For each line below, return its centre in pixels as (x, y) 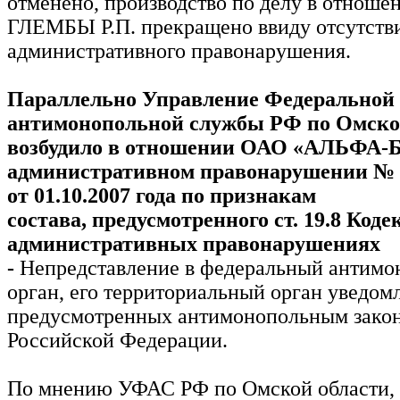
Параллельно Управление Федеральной (201, 99)
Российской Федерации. (117, 340)
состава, (50, 219)
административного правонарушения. (179, 50)
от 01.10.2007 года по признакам (162, 195)
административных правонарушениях (194, 243)
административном (104, 171)
